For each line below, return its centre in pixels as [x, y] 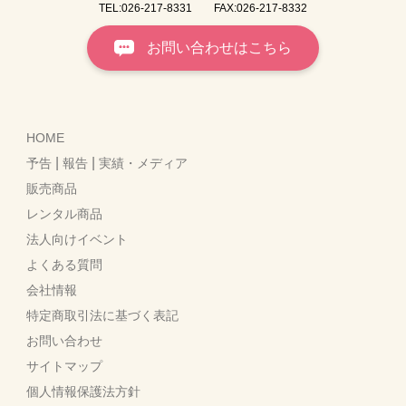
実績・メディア [144, 163]
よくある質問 [65, 264]
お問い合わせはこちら [219, 47]
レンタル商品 [65, 213]
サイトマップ [65, 366]
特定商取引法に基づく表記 [103, 315]
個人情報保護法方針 [84, 391]
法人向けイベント [77, 239]
